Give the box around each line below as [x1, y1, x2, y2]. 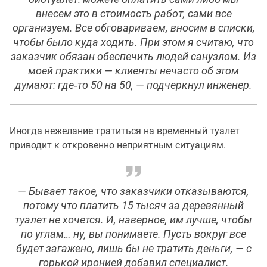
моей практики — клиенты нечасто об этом [28, 65, 239, 77]
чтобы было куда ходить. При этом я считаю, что [13, 36, 254, 49]
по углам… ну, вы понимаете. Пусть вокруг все [21, 228, 246, 241]
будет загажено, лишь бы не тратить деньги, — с [15, 243, 252, 255]
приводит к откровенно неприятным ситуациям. [10, 139, 226, 151]
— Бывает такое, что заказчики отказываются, [18, 185, 249, 198]
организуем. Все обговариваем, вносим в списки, [12, 22, 255, 35]
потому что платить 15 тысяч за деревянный [23, 200, 244, 212]
